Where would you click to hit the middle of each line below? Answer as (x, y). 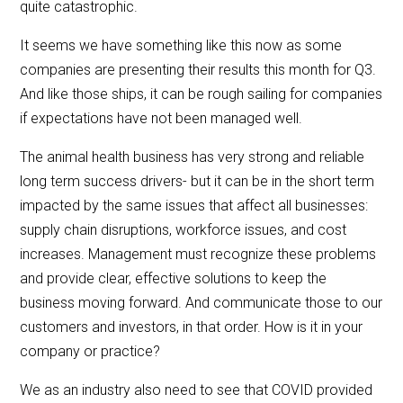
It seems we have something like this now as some (181, 46)
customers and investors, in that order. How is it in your (192, 327)
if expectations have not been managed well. (161, 119)
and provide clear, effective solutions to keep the (174, 279)
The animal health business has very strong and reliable (193, 157)
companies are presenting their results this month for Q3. (200, 70)
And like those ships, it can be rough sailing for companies (201, 94)
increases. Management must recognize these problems (198, 255)
